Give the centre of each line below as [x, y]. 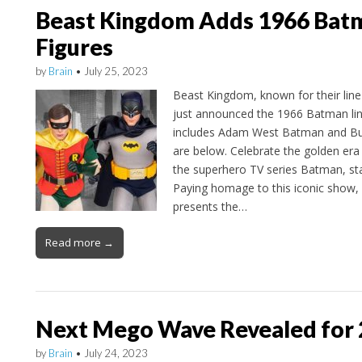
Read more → [79, 243]
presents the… [210, 207]
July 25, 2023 [116, 71]
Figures [74, 46]
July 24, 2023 [116, 354]
